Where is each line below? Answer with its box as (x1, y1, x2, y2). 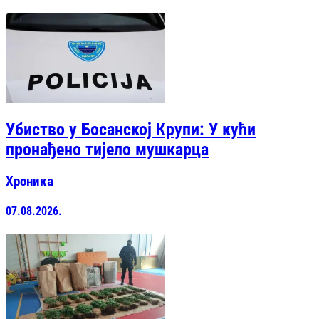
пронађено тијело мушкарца (6, 140, 209, 160)
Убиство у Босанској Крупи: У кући (6, 120, 256, 140)
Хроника (6, 174, 53, 190)
